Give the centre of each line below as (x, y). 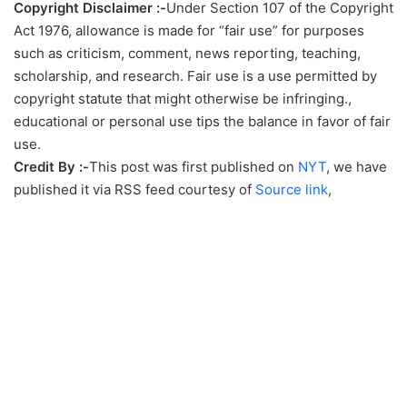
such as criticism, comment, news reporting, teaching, (187, 53)
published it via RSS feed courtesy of (134, 189)
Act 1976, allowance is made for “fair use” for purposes (189, 30)
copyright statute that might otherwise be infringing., (183, 98)
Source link (292, 189)
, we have (357, 166)
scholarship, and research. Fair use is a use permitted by (195, 75)
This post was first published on (194, 166)
